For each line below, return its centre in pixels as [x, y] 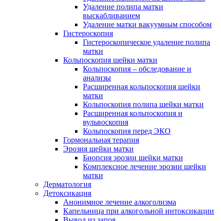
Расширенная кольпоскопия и [133, 113]
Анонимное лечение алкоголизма [120, 202]
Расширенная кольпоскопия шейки [142, 86]
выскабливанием [111, 15]
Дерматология [67, 184]
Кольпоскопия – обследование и [137, 69]
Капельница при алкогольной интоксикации [139, 211]
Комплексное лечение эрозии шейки [145, 166]
